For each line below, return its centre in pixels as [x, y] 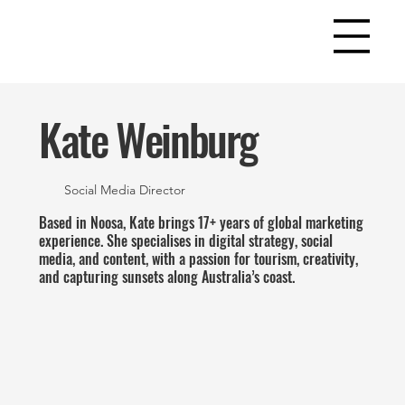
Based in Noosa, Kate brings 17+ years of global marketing [202, 222]
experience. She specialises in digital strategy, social [186, 240]
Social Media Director [124, 190]
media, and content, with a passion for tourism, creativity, [199, 258]
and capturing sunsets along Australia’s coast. [167, 276]
